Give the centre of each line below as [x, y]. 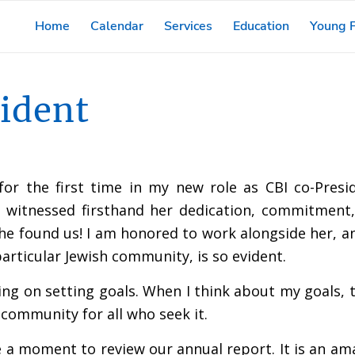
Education [261, 26]
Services [188, 26]
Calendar [116, 26]
